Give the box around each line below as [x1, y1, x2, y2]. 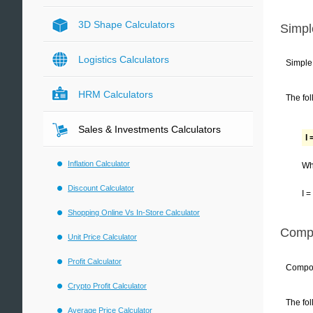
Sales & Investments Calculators [78, 124, 221, 135]
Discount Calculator [68, 184, 134, 192]
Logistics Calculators [78, 54, 169, 65]
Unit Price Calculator [68, 233, 137, 241]
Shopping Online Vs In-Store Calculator [68, 208, 200, 217]
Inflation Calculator [68, 159, 130, 168]
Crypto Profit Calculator [68, 282, 147, 290]
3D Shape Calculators [78, 19, 175, 30]
